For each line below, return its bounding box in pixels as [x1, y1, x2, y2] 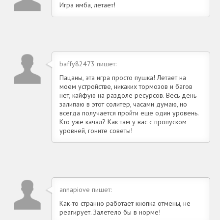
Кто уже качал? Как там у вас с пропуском [59, 117, 187, 126]
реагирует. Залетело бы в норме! [59, 207, 161, 217]
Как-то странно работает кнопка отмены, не [59, 198, 191, 208]
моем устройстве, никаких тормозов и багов [59, 82, 192, 91]
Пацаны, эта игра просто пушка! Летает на [59, 73, 186, 82]
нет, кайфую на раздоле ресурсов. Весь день [59, 90, 196, 100]
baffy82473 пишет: [59, 59, 116, 68]
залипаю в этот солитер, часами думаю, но [59, 99, 187, 109]
